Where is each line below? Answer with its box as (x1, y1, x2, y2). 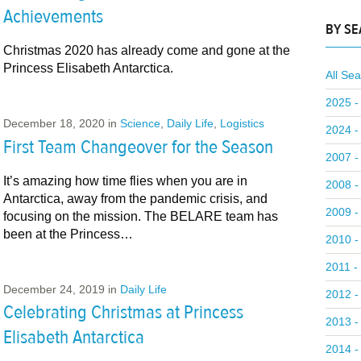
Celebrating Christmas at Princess (2, 300, 243, 326)
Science (119, 116, 160, 130)
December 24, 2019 (2, 282, 105, 296)
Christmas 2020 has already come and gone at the (2, 43, 290, 57)
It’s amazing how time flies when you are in (2, 173, 247, 188)
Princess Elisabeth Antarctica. (2, 60, 173, 75)
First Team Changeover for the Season (2, 134, 273, 160)
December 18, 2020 (2, 116, 105, 130)
